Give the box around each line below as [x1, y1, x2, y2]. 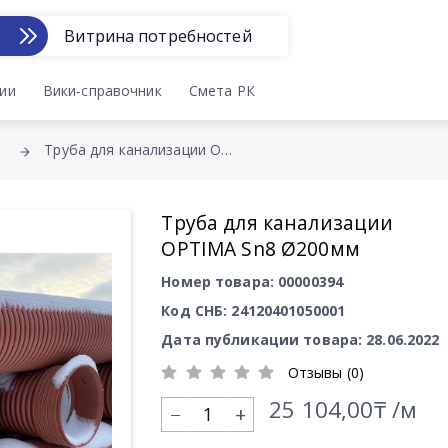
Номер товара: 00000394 [161, 272, 344, 291]
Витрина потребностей [64, 25, 252, 47]
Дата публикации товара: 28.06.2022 [161, 330, 440, 349]
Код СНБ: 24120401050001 [161, 301, 346, 320]
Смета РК [188, 80, 255, 100]
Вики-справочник [42, 80, 162, 100]
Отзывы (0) [287, 363, 365, 382]
